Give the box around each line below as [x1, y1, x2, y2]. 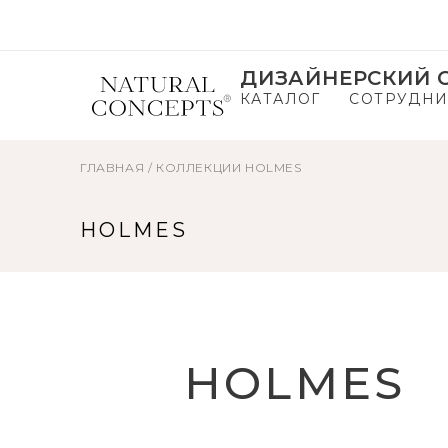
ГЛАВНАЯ [80, 160, 145, 175]
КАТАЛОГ [240, 90, 321, 108]
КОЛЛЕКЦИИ [156, 160, 242, 175]
